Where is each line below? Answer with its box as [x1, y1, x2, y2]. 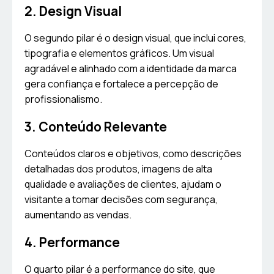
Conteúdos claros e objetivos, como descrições [24, 147, 242, 161]
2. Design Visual [24, 2, 122, 20]
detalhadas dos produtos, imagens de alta [24, 162, 212, 176]
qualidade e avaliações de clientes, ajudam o [24, 177, 221, 191]
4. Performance [24, 234, 120, 251]
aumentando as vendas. [24, 208, 131, 222]
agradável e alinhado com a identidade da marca [24, 62, 237, 76]
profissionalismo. [24, 92, 102, 106]
